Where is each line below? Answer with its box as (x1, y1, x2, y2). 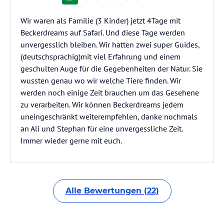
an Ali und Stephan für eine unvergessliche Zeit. (20, 123, 182, 133)
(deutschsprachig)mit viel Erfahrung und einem (20, 51, 180, 61)
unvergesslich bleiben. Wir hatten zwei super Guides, (20, 39, 200, 49)
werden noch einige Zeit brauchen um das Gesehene (20, 87, 199, 97)
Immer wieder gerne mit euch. (20, 135, 122, 145)
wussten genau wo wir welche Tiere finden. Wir (20, 75, 181, 85)
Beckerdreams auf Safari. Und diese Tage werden (20, 27, 185, 37)
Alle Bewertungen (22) (65, 186, 159, 195)
